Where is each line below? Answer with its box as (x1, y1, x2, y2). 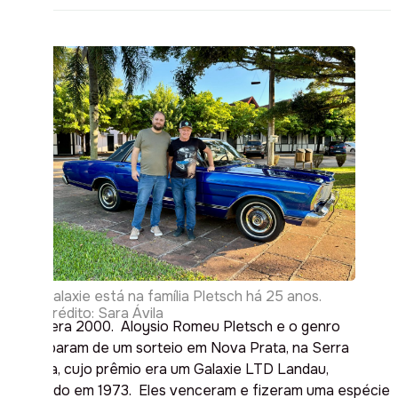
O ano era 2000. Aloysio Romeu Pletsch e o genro (7, 316, 340, 336)
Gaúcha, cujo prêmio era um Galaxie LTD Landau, (7, 359, 329, 378)
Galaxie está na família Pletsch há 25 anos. (43, 286, 322, 306)
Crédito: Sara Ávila (43, 303, 163, 322)
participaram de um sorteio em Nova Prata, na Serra (7, 338, 349, 357)
